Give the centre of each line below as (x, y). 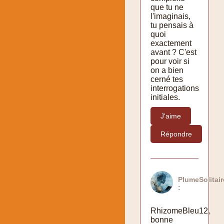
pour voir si (170, 61)
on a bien (167, 70)
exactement (171, 43)
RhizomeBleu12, (180, 210)
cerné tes (167, 79)
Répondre (176, 134)
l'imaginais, (170, 16)
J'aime (171, 116)
